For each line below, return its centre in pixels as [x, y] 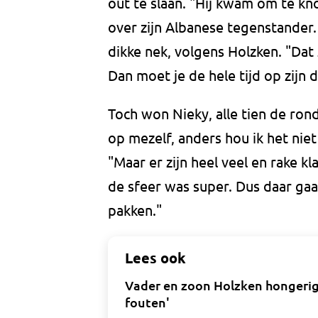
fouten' [147, 302]
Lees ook [155, 258]
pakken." [135, 210]
